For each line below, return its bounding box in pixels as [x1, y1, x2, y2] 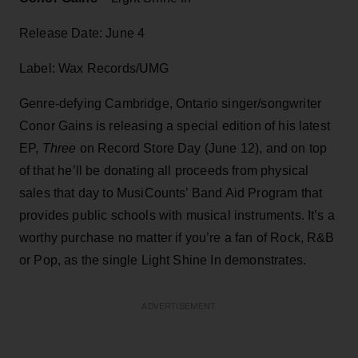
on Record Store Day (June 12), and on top [76, 141, 328, 155]
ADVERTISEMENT [141, 301, 217, 311]
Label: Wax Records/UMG [19, 61, 169, 75]
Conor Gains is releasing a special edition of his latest [19, 118, 330, 133]
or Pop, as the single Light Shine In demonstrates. [19, 253, 307, 267]
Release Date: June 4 [19, 26, 145, 40]
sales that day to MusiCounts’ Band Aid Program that [19, 185, 323, 200]
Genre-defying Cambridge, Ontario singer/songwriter [19, 96, 322, 110]
